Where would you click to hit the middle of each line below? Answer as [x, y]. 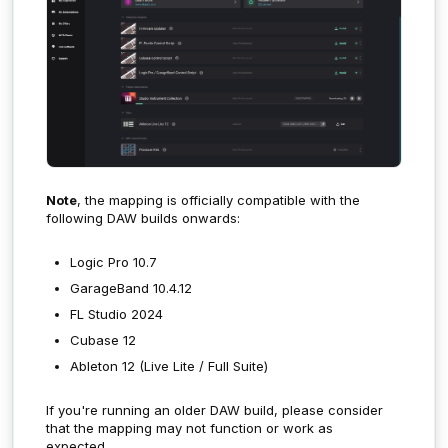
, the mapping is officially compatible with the [218, 199]
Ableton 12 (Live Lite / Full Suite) [169, 365]
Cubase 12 [103, 339]
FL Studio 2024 [116, 313]
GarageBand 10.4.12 [131, 287]
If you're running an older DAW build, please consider [214, 409]
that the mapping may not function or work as [189, 427]
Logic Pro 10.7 [113, 261]
